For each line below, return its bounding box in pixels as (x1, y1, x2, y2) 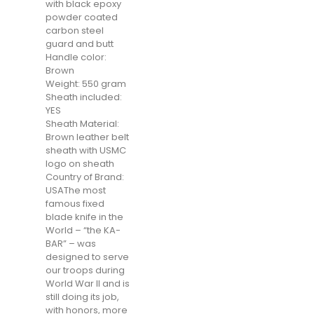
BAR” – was (46, 237, 96, 250)
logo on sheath (46, 157, 114, 170)
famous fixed (46, 197, 104, 210)
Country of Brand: (46, 170, 124, 184)
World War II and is (46, 277, 130, 290)
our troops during (46, 264, 125, 277)
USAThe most (46, 184, 106, 197)
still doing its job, (46, 290, 119, 303)
